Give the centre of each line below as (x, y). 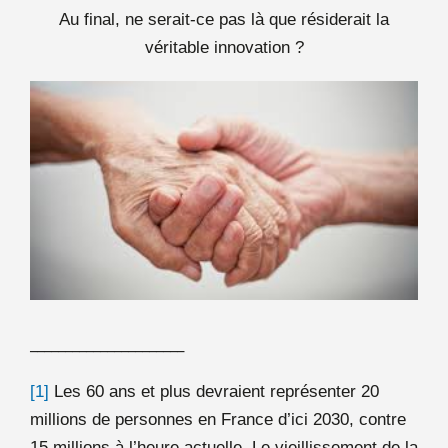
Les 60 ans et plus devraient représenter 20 (214, 391)
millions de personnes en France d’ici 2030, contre (218, 419)
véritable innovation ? (224, 47)
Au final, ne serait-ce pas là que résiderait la (224, 19)
